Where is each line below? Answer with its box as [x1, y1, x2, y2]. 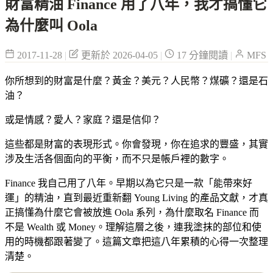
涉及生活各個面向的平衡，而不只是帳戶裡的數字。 [5, 153, 229, 164]
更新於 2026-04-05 [79, 49, 160, 60]
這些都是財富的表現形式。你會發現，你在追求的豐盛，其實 [5, 138, 268, 149]
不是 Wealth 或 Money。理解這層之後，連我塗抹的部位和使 [5, 221, 261, 232]
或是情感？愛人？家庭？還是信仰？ [5, 114, 161, 125]
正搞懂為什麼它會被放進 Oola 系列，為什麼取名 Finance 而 [5, 207, 259, 218]
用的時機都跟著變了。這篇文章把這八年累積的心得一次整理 [5, 236, 268, 247]
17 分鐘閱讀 [174, 49, 230, 60]
